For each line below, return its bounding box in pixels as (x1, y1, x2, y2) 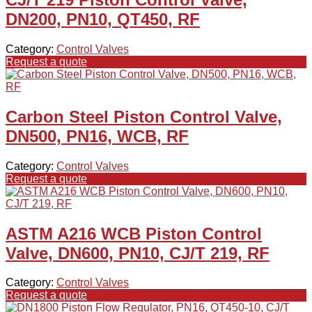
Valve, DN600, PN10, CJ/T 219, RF (6, 243, 270, 263)
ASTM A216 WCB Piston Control (6, 224, 262, 243)
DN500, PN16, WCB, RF (6, 126, 189, 146)
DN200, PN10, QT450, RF (6, 9, 200, 29)
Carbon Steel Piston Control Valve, (6, 107, 282, 126)
